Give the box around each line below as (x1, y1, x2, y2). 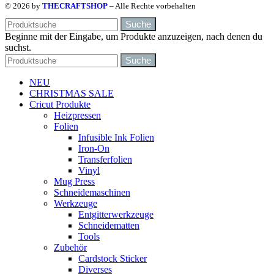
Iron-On (78, 143, 109, 154)
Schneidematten (78, 220, 139, 231)
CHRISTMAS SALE (29, 87, 114, 98)
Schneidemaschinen (54, 187, 130, 198)
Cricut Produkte (29, 98, 91, 109)
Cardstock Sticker (78, 253, 147, 264)
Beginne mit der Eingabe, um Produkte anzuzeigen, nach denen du (5, 31, 262, 42)
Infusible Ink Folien (78, 131, 154, 143)
